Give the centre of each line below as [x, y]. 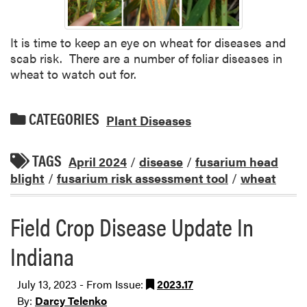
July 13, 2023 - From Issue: [82, 284]
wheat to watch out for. [73, 74]
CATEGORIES [63, 119]
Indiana [42, 256]
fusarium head [237, 162]
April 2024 [98, 162]
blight [27, 178]
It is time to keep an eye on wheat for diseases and [148, 42]
